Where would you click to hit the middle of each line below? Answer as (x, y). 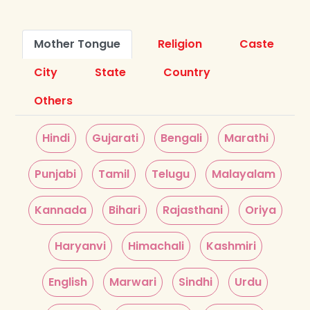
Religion (180, 44)
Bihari (124, 210)
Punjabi (55, 174)
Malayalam (244, 174)
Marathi (246, 138)
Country (187, 72)
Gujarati (115, 138)
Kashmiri (231, 246)
